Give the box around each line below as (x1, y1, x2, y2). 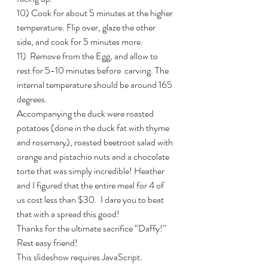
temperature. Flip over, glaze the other (17, 20, 157, 34)
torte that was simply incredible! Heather (17, 164, 166, 178)
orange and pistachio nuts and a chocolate (17, 150, 171, 163)
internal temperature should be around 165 (17, 78, 174, 92)
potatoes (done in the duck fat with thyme (17, 121, 171, 135)
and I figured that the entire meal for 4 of (17, 178, 166, 192)
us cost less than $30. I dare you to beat (17, 193, 166, 206)
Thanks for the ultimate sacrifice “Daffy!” (17, 221, 168, 235)
